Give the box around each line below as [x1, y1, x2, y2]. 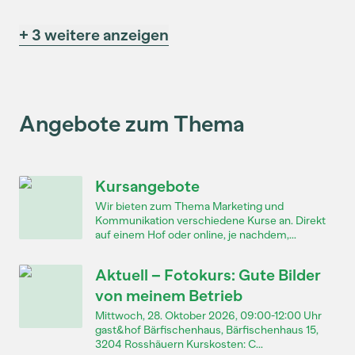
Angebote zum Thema [19, 110, 245, 137]
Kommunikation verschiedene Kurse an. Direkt [95, 214, 326, 227]
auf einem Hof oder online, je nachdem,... [95, 228, 296, 242]
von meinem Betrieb [95, 286, 242, 305]
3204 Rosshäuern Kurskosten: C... [95, 338, 263, 351]
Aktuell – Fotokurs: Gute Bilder [95, 265, 321, 284]
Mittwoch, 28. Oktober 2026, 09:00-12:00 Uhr [95, 309, 322, 323]
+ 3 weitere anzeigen [19, 25, 169, 44]
